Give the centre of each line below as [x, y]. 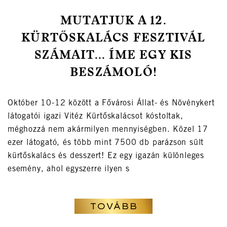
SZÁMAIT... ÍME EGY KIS [113, 56]
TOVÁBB [113, 206]
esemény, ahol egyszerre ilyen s [69, 169]
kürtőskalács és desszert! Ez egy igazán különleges [106, 156]
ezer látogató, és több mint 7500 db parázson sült [106, 143]
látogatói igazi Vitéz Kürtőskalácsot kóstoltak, [96, 117]
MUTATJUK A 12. [113, 22]
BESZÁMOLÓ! [113, 73]
